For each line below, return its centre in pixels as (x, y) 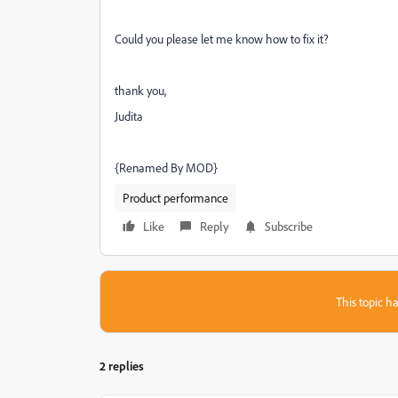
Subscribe (289, 226)
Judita (129, 116)
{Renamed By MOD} (166, 167)
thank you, (140, 90)
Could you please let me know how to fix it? (223, 39)
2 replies (122, 366)
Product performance (175, 198)
